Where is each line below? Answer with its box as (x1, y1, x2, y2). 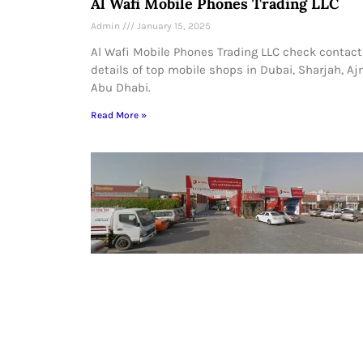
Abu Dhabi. (91, 79, 151, 95)
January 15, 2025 (135, 19, 211, 32)
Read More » (91, 109, 147, 121)
